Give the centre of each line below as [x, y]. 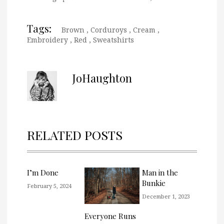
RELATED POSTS [75, 134]
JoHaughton [102, 78]
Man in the [160, 172]
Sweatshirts [113, 39]
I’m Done [43, 172]
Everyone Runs [110, 216]
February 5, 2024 [49, 185]
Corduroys [109, 29]
